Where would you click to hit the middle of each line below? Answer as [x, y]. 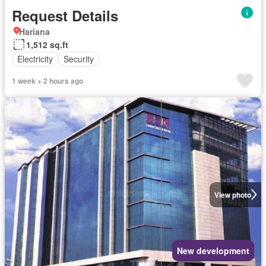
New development [213, 250]
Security [79, 59]
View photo [232, 194]
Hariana [34, 31]
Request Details [65, 15]
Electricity [35, 59]
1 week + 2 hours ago [47, 80]
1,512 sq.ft [47, 44]
